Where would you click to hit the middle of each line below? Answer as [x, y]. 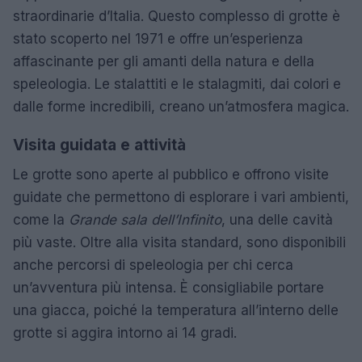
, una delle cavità [277, 219]
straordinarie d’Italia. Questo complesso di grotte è [177, 16]
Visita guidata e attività [99, 145]
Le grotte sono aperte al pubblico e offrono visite [171, 174]
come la [41, 219]
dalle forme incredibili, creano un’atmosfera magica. [181, 106]
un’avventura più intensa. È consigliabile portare [168, 287]
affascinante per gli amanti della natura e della [164, 61]
